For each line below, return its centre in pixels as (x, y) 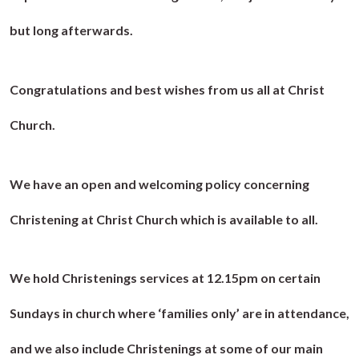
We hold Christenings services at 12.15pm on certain (165, 278)
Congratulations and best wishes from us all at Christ (167, 89)
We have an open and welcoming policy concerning (159, 184)
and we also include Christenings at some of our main (166, 349)
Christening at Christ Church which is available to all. (165, 219)
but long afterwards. (71, 30)
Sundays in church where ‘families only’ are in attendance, (179, 313)
